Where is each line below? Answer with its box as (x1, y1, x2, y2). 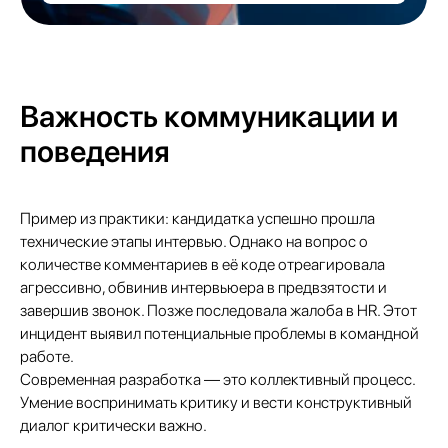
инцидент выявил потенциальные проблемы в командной (20, 324, 419, 343)
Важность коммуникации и (20, 98, 398, 134)
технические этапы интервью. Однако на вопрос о (20, 232, 368, 251)
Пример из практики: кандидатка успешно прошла (20, 209, 375, 228)
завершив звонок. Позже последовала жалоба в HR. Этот (20, 301, 417, 320)
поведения (20, 133, 170, 169)
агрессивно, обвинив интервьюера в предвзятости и (20, 278, 387, 297)
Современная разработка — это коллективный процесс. (20, 370, 415, 389)
